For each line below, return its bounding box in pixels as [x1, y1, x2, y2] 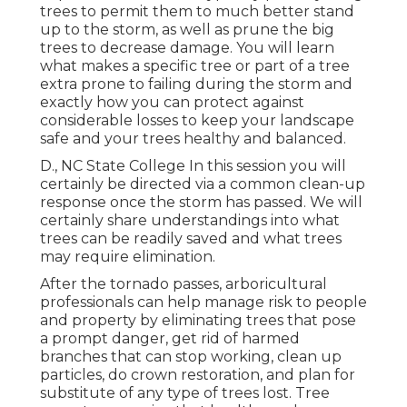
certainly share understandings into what [40, 211, 340, 229]
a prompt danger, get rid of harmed [40, 329, 300, 347]
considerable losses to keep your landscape [40, 111, 354, 129]
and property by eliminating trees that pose [40, 311, 356, 329]
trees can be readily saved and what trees [40, 229, 342, 247]
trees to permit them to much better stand [40, 2, 354, 20]
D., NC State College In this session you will [40, 156, 346, 174]
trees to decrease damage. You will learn [40, 38, 334, 56]
